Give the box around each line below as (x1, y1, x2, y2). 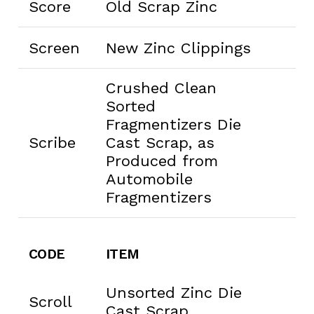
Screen (29, 39, 80, 57)
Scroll (29, 292, 72, 310)
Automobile (105, 170, 193, 188)
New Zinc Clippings (105, 39, 251, 57)
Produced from (105, 151, 218, 170)
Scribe (29, 133, 76, 151)
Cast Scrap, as (105, 133, 214, 151)
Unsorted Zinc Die (105, 283, 242, 301)
